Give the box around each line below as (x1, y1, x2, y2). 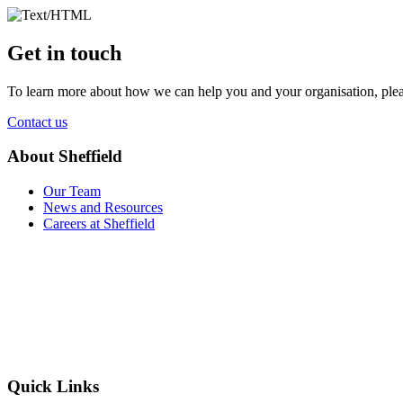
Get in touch (7, 40, 121, 65)
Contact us (7, 113, 67, 130)
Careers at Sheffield (43, 216, 155, 232)
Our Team (43, 184, 101, 200)
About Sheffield (7, 147, 122, 166)
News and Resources (43, 200, 163, 216)
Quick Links (7, 376, 99, 396)
